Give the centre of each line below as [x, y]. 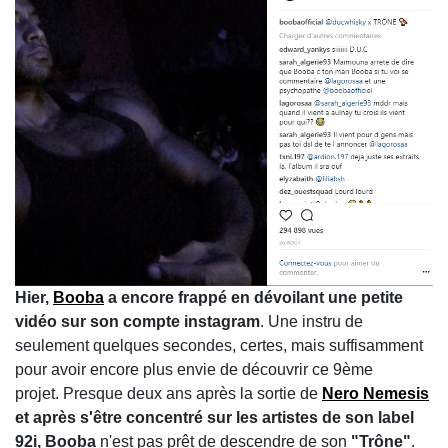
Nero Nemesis [375, 393]
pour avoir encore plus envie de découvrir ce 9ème [194, 369]
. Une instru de [311, 321]
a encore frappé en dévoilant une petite [253, 297]
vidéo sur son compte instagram [137, 321]
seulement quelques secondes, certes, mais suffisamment [219, 345]
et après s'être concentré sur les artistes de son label [214, 417]
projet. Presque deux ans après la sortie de [168, 393]
